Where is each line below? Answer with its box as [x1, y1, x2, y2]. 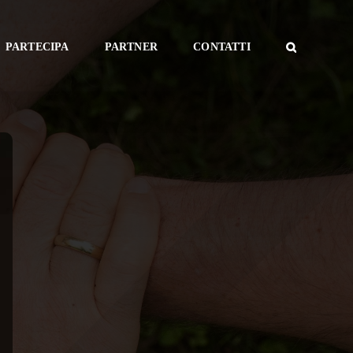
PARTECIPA [5, 40, 69, 53]
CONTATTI [193, 40, 251, 53]
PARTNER [104, 40, 158, 53]
